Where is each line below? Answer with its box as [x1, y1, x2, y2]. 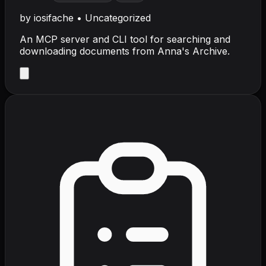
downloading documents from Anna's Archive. [20, 45, 230, 57]
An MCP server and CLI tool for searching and [20, 33, 230, 45]
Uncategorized [85, 11, 151, 24]
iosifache [34, 11, 74, 24]
